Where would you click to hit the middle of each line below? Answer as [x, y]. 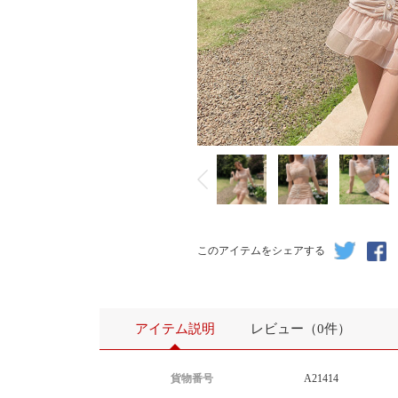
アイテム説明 [175, 329]
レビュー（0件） [301, 329]
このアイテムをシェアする [261, 251]
